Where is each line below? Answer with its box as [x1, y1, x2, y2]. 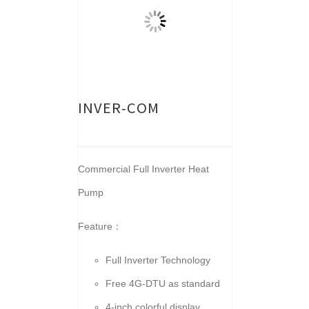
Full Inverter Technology [105, 255, 210, 266]
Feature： [77, 221, 122, 232]
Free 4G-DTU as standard [105, 278, 220, 289]
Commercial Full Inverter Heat [77, 163, 209, 175]
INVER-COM [77, 101, 159, 114]
